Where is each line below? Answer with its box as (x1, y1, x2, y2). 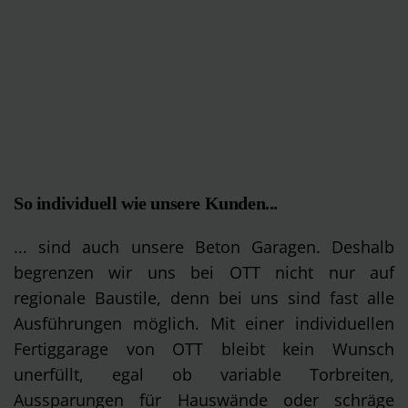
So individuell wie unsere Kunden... (14, 193, 278, 213)
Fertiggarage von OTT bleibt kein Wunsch (14, 338, 394, 360)
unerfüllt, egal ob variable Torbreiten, (14, 363, 394, 385)
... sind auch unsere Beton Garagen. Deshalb (14, 236, 394, 258)
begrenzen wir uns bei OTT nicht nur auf (14, 261, 394, 283)
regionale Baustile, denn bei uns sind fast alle (14, 287, 394, 309)
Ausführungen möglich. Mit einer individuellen (14, 312, 394, 334)
